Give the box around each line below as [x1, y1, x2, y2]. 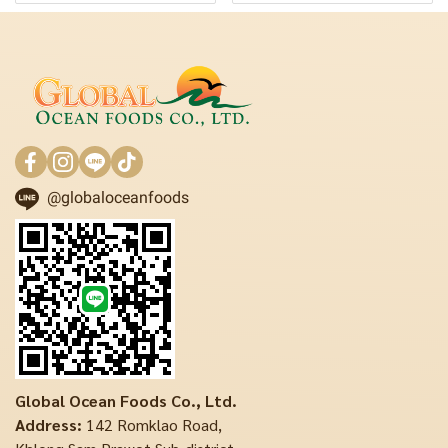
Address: [15, 413, 82, 435]
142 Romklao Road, [82, 413, 222, 435]
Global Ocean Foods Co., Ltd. [15, 389, 237, 411]
